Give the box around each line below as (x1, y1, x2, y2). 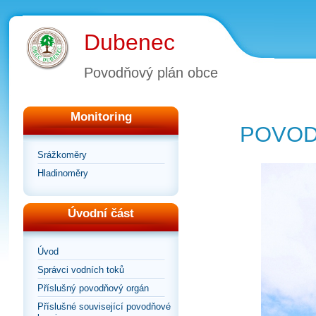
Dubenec (84, 30, 175, 55)
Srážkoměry (37, 150, 87, 161)
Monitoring (70, 110, 132, 124)
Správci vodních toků (37, 265, 124, 276)
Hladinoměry (37, 168, 88, 179)
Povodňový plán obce (84, 64, 218, 81)
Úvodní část (68, 207, 134, 221)
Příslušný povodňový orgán (37, 283, 149, 294)
